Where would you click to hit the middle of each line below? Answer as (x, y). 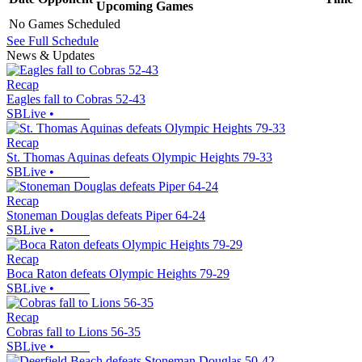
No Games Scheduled (65, 23)
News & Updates (51, 55)
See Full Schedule (53, 40)
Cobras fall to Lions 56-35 (74, 331)
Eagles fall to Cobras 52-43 (76, 99)
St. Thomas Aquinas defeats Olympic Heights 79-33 (139, 157)
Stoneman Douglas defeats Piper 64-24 (106, 215)
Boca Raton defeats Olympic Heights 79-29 (118, 273)
